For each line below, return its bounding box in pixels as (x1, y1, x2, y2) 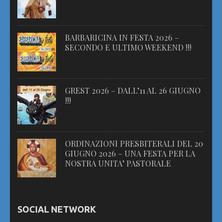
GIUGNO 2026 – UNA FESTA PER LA (65, 148, 195, 159)
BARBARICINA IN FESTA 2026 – (65, 32, 179, 43)
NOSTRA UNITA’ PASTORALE (65, 158, 171, 169)
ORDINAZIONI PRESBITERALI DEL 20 (65, 138, 203, 149)
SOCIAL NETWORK (17, 204, 96, 215)
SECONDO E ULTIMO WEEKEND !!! (65, 42, 191, 53)
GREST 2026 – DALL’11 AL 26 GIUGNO (65, 85, 201, 96)
